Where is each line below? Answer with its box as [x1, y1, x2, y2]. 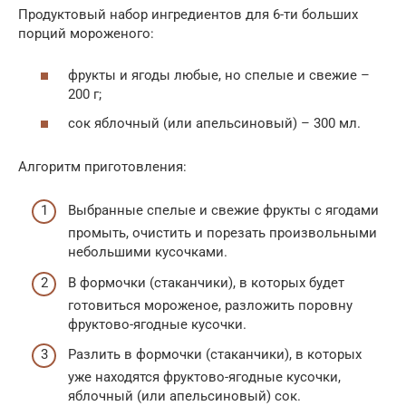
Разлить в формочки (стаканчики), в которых [68, 346, 362, 363]
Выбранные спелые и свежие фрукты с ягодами [68, 202, 379, 219]
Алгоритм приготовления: [18, 158, 187, 175]
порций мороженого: [18, 24, 154, 42]
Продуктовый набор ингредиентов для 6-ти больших [18, 5, 358, 23]
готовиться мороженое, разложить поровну [68, 296, 353, 314]
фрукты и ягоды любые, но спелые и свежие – [68, 67, 370, 84]
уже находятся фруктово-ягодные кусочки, [68, 369, 341, 386]
